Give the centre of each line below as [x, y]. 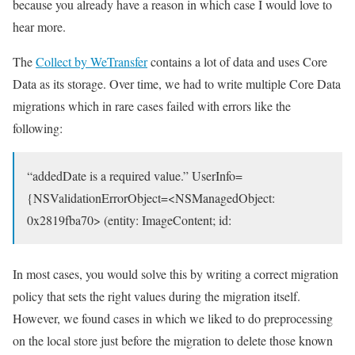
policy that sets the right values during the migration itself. [157, 296]
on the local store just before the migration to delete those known [173, 341]
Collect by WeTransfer [92, 62]
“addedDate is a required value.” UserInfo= [135, 176]
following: [38, 128]
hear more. [39, 27]
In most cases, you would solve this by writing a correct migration [176, 274]
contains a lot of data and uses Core [237, 62]
